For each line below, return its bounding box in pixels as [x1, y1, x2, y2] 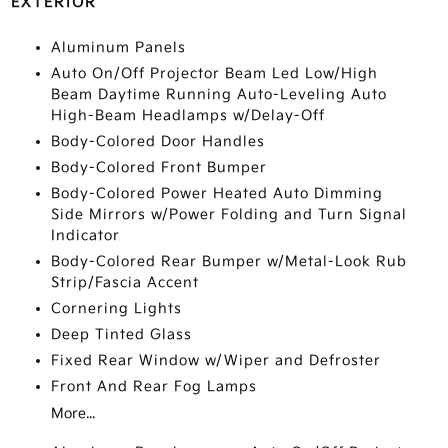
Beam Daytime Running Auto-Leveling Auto [50, 86, 387, 103]
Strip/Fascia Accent [50, 274, 199, 291]
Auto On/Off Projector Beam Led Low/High [50, 65, 378, 82]
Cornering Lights [50, 300, 182, 317]
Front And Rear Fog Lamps [50, 378, 257, 395]
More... [50, 405, 95, 422]
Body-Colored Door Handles [50, 133, 265, 150]
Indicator [50, 227, 120, 244]
